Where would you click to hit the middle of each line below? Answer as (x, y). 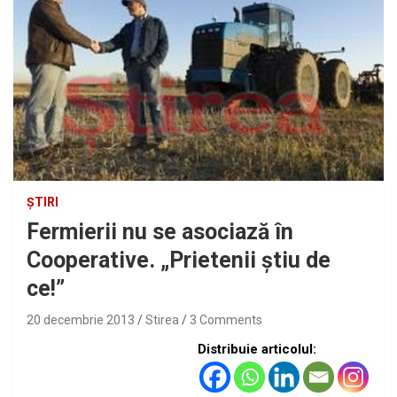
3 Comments (226, 320)
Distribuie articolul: (257, 350)
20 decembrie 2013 (81, 320)
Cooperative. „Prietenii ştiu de (179, 261)
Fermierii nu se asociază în (160, 232)
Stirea (162, 320)
